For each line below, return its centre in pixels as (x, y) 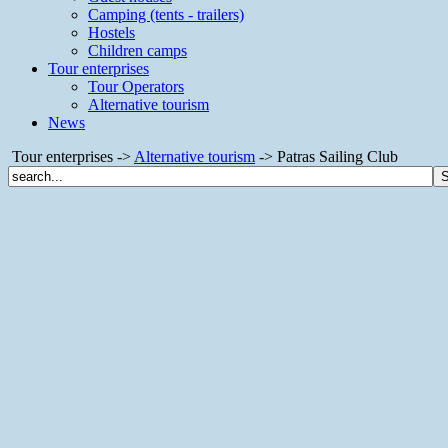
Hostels (111, 32)
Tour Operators (136, 86)
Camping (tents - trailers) (166, 14)
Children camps (137, 50)
